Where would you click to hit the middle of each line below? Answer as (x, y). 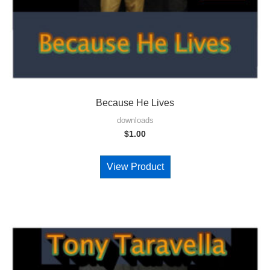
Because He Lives (135, 103)
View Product (135, 167)
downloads (135, 121)
